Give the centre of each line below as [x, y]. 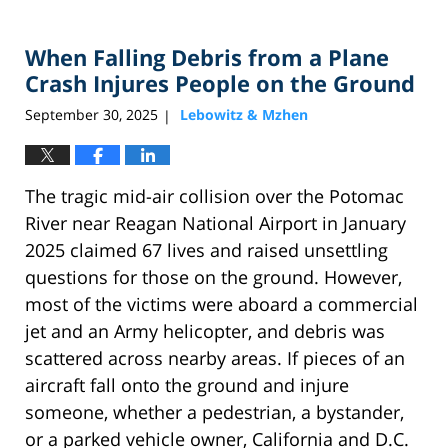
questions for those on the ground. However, [213, 277]
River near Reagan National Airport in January [215, 223]
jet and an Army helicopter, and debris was [205, 331]
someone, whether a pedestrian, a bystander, [214, 412]
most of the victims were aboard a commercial [221, 304]
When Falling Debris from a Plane [207, 57]
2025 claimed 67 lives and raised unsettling [206, 250]
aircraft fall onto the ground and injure [187, 385]
